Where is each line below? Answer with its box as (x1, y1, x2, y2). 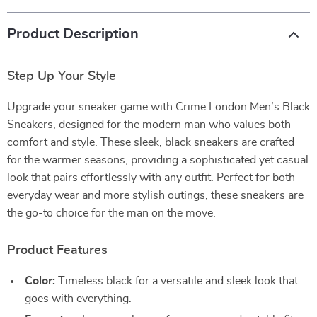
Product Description (7, 27, 139, 41)
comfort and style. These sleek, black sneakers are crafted (7, 137, 294, 148)
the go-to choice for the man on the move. (7, 207, 216, 219)
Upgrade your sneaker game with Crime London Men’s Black (7, 101, 310, 113)
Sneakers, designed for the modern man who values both (7, 119, 291, 130)
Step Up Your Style (7, 70, 116, 83)
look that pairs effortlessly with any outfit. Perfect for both (7, 172, 295, 183)
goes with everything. (25, 293, 132, 304)
